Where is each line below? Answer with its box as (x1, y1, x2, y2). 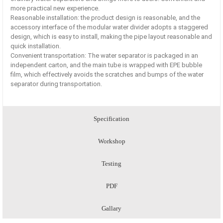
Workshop (98, 137, 125, 145)
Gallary (102, 205, 121, 213)
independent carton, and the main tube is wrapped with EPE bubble (10, 61, 202, 69)
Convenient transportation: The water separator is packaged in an (10, 52, 198, 60)
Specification (94, 115, 129, 123)
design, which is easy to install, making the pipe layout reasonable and (10, 33, 212, 41)
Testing (102, 160, 121, 168)
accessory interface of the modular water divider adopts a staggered (10, 23, 208, 31)
